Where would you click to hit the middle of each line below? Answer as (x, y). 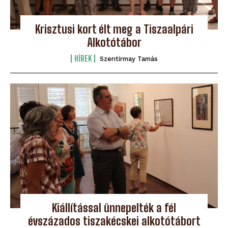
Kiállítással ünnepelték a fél (114, 208)
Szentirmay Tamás (129, 59)
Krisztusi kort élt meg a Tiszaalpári (114, 29)
